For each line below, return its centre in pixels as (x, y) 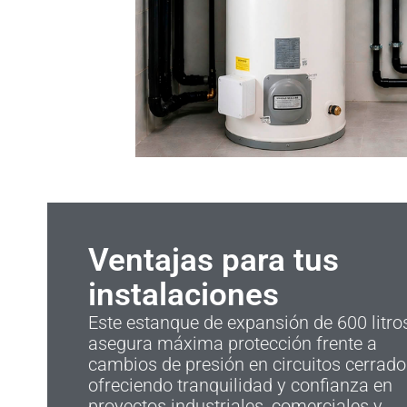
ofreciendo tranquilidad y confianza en (240, 386)
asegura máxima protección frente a (233, 344)
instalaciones (184, 295)
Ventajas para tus (213, 261)
